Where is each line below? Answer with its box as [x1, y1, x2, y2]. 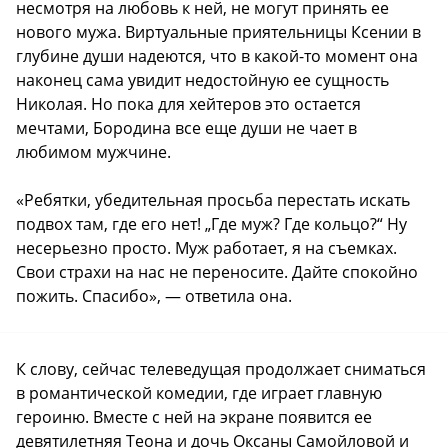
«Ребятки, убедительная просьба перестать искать [16, 188, 410, 211]
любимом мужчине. [16, 140, 171, 163]
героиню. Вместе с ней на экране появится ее [16, 405, 372, 428]
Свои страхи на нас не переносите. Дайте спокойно [16, 260, 418, 283]
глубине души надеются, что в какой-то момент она [16, 44, 418, 67]
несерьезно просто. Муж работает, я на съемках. [16, 236, 397, 259]
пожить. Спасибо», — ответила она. [16, 284, 292, 307]
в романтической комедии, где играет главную [16, 381, 382, 404]
